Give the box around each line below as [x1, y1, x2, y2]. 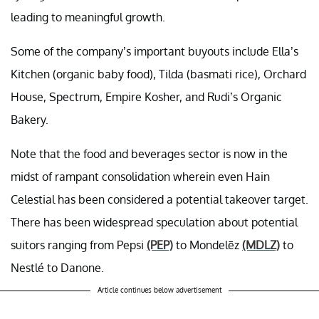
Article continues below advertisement [98, 285, 221, 294]
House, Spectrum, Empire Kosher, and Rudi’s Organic [11, 89, 282, 104]
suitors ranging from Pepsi [11, 237, 147, 252]
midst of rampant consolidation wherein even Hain [11, 169, 270, 184]
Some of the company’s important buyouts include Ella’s [11, 43, 298, 58]
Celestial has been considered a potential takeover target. [11, 192, 308, 206]
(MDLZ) [242, 237, 280, 252]
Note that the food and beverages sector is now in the [11, 146, 288, 161]
